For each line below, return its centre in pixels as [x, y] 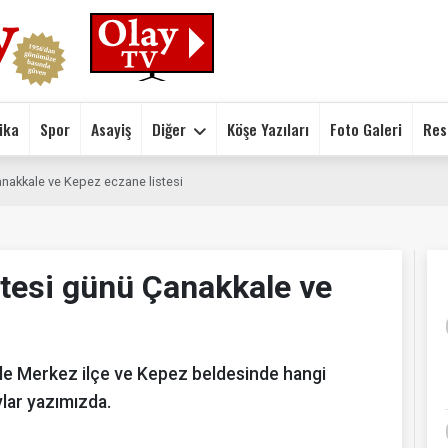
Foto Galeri [366, 128]
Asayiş [111, 128]
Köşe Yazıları [268, 128]
